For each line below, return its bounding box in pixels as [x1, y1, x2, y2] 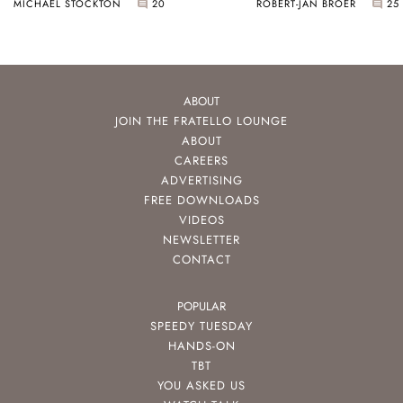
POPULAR [177, 298, 226, 316]
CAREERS [175, 152, 228, 170]
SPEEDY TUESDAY [150, 318, 253, 336]
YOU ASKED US [157, 377, 246, 395]
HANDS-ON [167, 337, 236, 355]
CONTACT [172, 251, 231, 269]
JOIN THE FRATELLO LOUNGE [115, 112, 288, 130]
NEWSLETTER [163, 231, 240, 249]
